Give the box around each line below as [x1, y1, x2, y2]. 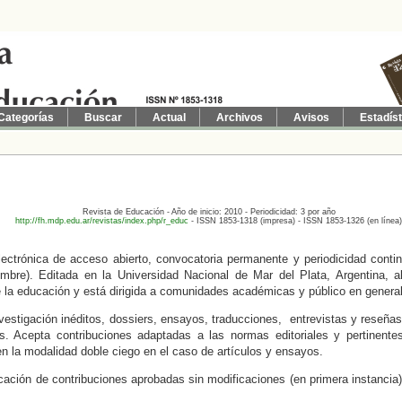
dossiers [109, 312, 153, 327]
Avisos [293, 111, 329, 124]
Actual [153, 111, 186, 124]
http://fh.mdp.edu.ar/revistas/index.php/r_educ [15, 216, 189, 226]
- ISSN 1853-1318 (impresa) [191, 216, 296, 226]
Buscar [84, 111, 122, 124]
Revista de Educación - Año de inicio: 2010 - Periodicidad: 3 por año [82, 207, 336, 217]
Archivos [216, 111, 263, 124]
